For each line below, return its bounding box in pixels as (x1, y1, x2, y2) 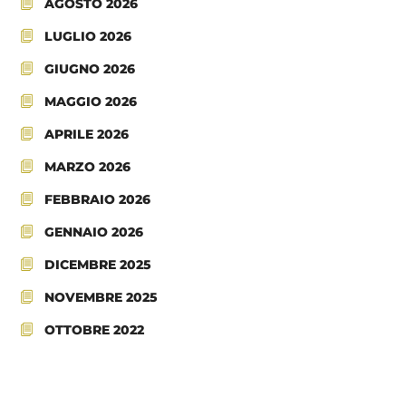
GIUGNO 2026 (44, 61, 136, 78)
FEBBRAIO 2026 (44, 191, 151, 208)
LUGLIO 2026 (44, 28, 132, 45)
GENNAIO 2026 (44, 224, 144, 241)
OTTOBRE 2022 (44, 322, 145, 339)
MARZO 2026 (44, 159, 131, 176)
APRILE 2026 (44, 126, 130, 143)
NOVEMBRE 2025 (44, 289, 159, 306)
